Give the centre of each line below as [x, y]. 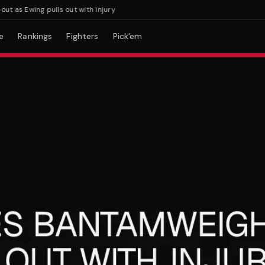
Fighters [83, 36]
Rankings [35, 36]
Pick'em [127, 36]
